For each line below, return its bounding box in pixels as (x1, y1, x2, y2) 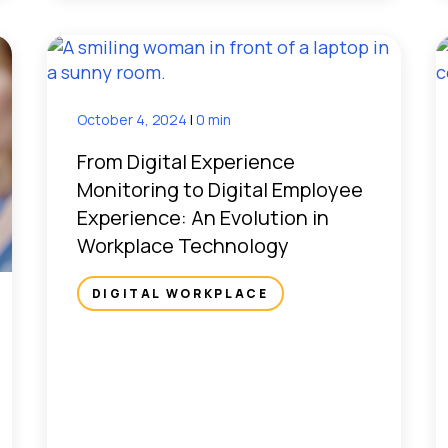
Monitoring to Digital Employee (76, 176, 363, 204)
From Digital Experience (76, 148, 295, 176)
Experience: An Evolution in (76, 204, 329, 232)
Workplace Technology (76, 232, 289, 260)
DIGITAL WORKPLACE (91, 285, 269, 303)
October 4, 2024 (76, 110, 191, 130)
